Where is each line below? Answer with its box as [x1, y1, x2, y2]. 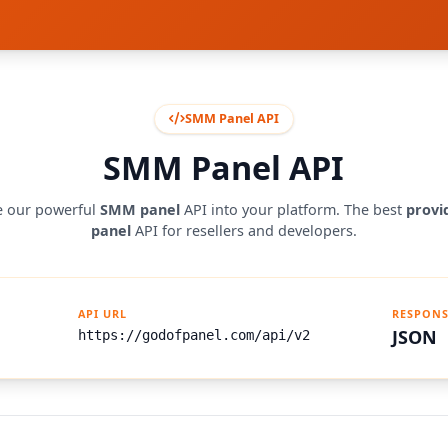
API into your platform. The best [179, 200, 406, 220]
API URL [77, 306, 128, 322]
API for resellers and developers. [130, 221, 357, 241]
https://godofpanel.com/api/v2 [77, 326, 310, 343]
